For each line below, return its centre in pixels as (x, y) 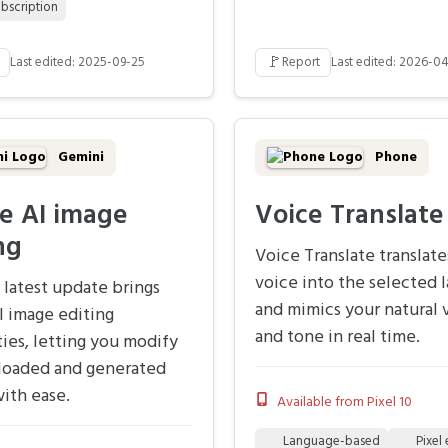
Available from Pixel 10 (344, 403)
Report (301, 63)
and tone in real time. (337, 338)
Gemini (79, 158)
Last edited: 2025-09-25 (77, 63)
